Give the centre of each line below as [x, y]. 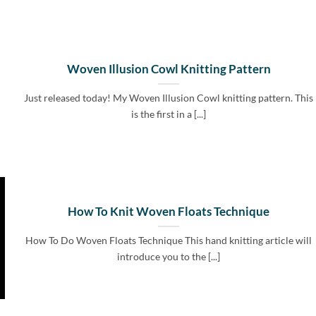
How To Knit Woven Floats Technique [169, 212]
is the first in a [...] [169, 114]
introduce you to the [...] [169, 257]
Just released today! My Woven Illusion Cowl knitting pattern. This [169, 98]
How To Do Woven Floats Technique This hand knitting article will [169, 241]
